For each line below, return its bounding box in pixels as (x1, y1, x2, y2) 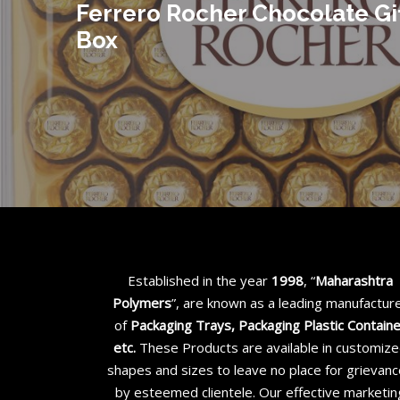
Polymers (112, 294, 172, 312)
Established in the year (128, 271, 272, 289)
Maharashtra (315, 271, 394, 289)
